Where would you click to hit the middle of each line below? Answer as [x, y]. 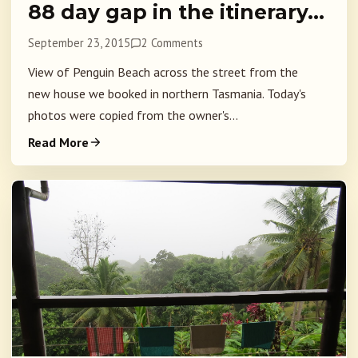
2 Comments [173, 43]
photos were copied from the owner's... [133, 115]
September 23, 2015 [79, 43]
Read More [58, 143]
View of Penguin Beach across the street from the [163, 72]
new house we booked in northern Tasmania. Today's [167, 94]
